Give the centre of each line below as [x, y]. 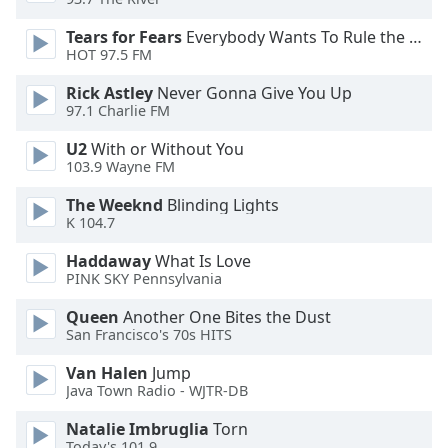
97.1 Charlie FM [118, 111]
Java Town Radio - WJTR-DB [157, 391]
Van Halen [107, 373]
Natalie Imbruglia [137, 429]
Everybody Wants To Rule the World [295, 37]
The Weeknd [114, 205]
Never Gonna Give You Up [252, 93]
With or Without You [165, 149]
